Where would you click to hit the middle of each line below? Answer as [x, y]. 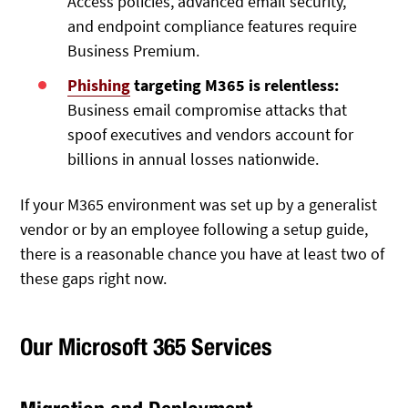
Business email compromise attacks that [208, 109]
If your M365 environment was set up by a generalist [199, 204]
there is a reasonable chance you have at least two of [203, 253]
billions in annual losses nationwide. [194, 158]
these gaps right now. [94, 278]
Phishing [99, 85]
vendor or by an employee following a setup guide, [194, 229]
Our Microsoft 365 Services [147, 347]
